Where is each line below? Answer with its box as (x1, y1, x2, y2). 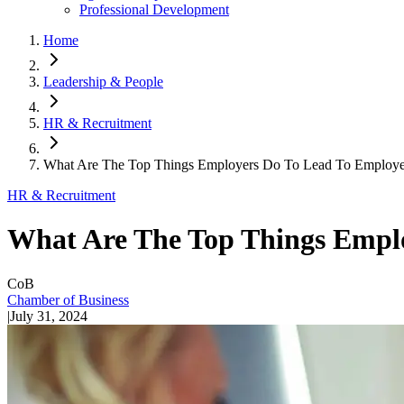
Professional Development (79, 2, 229, 17)
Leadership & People (43, 74, 163, 89)
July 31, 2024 (10, 308, 87, 324)
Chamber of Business (7, 291, 129, 308)
